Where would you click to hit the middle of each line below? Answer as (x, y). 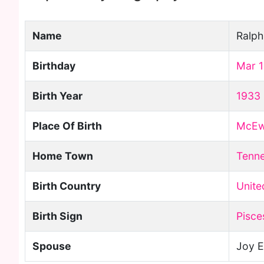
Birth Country (67, 186)
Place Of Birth (67, 126)
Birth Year (57, 96)
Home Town (63, 156)
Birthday (54, 66)
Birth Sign (57, 216)
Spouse (52, 246)
